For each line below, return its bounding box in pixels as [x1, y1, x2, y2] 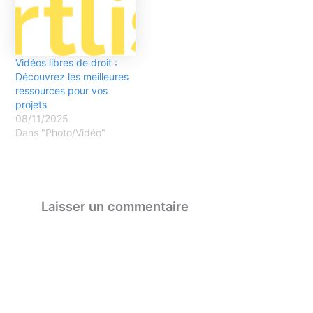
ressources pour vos [15, 85, 108, 97]
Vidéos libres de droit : [15, 57, 118, 69]
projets [15, 99, 48, 111]
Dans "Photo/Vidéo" [15, 126, 106, 139]
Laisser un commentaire [41, 198, 189, 214]
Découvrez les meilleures [15, 71, 129, 83]
